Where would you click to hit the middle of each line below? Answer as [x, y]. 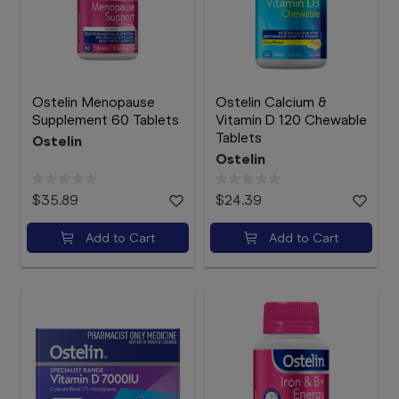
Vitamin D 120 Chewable [291, 120]
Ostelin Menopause [94, 102]
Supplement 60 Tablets [106, 120]
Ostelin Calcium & [271, 102]
